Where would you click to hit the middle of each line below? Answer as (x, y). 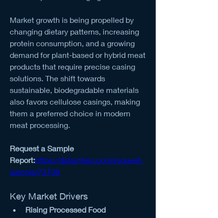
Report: (22, 160)
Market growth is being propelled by (72, 19)
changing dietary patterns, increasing (74, 31)
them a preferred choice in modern (70, 113)
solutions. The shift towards (57, 78)
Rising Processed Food (65, 209)
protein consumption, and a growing (72, 43)
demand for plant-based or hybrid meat (78, 54)
